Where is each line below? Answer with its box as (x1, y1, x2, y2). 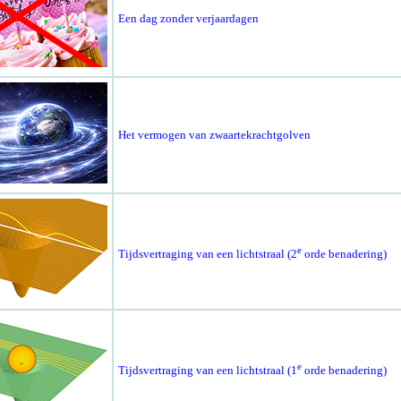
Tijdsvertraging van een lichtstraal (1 (117, 363, 297, 377)
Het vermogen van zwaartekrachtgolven (117, 128, 311, 142)
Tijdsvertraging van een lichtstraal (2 (117, 246, 297, 260)
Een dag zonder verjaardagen (117, 12, 259, 26)
